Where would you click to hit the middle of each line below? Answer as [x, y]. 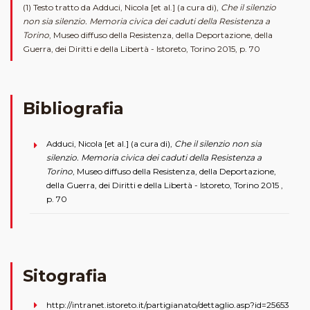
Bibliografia [73, 109]
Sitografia [65, 276]
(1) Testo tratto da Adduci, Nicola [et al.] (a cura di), [122, 8]
